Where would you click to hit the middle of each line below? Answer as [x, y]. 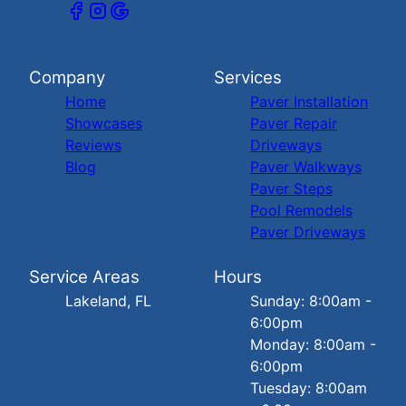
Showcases [104, 123]
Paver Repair [294, 123]
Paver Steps [291, 188]
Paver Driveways [308, 232]
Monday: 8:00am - [313, 344]
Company [67, 77]
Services [248, 77]
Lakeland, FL [108, 300]
